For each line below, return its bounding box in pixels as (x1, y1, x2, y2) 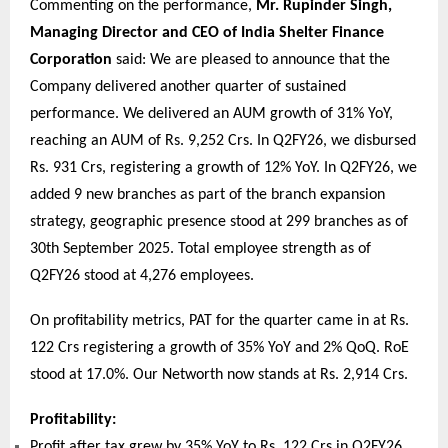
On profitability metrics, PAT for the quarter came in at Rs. (30, 313, 409, 330)
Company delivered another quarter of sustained (30, 79, 346, 96)
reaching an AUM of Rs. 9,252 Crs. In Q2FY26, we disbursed (30, 133, 416, 150)
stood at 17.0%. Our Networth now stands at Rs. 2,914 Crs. (30, 367, 408, 384)
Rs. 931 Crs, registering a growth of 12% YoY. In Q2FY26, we (30, 160, 417, 177)
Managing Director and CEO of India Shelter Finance (30, 25, 384, 42)
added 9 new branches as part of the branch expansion (30, 187, 385, 204)
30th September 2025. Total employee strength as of (30, 241, 371, 258)
